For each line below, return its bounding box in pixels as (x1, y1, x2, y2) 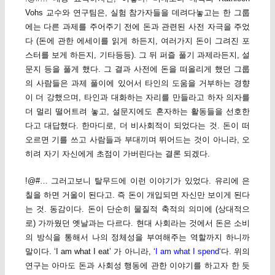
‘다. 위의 (219, 247, 250, 257)
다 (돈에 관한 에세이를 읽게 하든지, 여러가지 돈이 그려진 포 (25, 36, 250, 45)
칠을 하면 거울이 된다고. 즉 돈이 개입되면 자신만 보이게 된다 (25, 190, 250, 200)
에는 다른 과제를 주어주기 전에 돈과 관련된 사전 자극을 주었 (25, 21, 250, 31)
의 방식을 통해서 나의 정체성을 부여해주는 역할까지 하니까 (25, 233, 250, 242)
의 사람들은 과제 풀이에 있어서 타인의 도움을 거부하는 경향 (25, 78, 250, 88)
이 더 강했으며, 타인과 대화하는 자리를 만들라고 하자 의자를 (25, 92, 250, 102)
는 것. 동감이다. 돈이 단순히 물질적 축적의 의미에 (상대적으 (25, 204, 250, 214)
